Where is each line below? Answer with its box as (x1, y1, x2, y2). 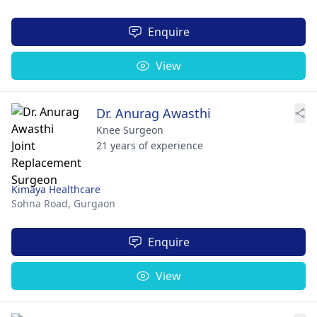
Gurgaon (74, 196, 115, 210)
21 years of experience (96, 138, 203, 152)
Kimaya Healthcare (11, 182, 100, 196)
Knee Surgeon (96, 122, 163, 137)
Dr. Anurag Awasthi (96, 104, 211, 122)
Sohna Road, (11, 196, 74, 210)
